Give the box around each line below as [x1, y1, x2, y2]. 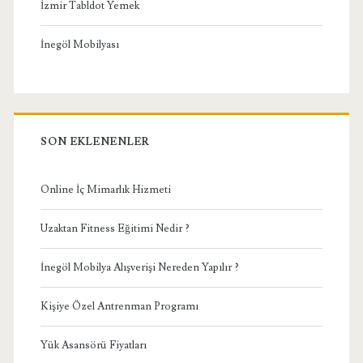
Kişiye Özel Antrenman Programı [40, 299, 199, 313]
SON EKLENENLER [40, 135, 151, 148]
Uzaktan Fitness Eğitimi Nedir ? [40, 221, 190, 235]
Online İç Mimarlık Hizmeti [40, 182, 171, 196]
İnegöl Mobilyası [40, 37, 119, 51]
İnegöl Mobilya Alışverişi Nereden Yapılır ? [40, 260, 239, 274]
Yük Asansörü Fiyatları [40, 338, 147, 352]
